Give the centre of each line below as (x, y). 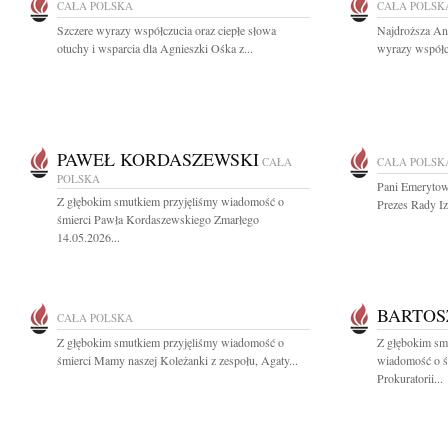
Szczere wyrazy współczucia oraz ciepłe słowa (166, 30)
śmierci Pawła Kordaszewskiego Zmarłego (158, 219)
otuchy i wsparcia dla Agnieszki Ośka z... (155, 48)
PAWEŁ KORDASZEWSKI (158, 159)
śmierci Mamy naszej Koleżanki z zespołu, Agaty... (177, 360)
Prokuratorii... (410, 378)
